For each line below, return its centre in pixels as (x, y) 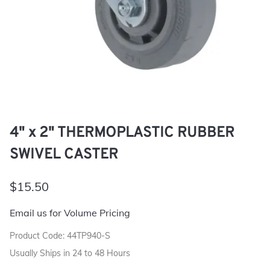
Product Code (36, 235)
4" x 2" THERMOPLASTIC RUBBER (122, 133)
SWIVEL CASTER (64, 155)
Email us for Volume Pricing (70, 212)
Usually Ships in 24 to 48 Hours (70, 253)
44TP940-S (89, 235)
